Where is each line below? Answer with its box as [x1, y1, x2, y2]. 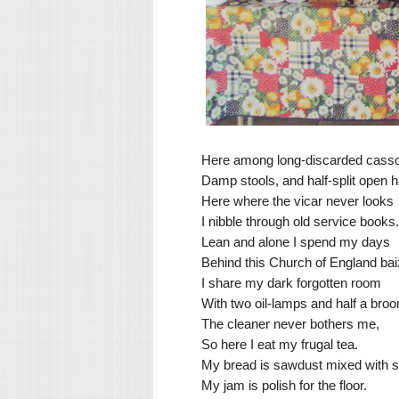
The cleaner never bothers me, [201, 315, 379, 331]
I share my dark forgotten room [201, 274, 381, 290]
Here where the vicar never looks [201, 192, 394, 208]
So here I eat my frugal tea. [201, 336, 358, 352]
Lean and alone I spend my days [201, 233, 390, 249]
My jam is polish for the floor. [201, 377, 367, 393]
